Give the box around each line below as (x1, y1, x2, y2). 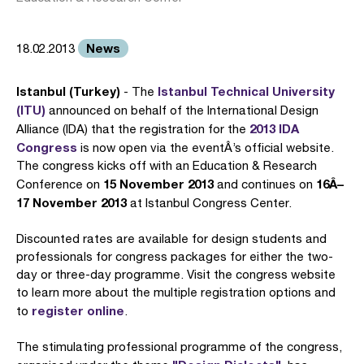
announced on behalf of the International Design (45, 103, 318, 117)
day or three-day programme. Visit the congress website (16, 267, 336, 281)
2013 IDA (249, 121, 299, 136)
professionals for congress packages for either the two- (16, 249, 333, 263)
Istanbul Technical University (158, 84, 335, 98)
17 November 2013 (16, 195, 127, 210)
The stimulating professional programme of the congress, (16, 340, 342, 353)
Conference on (16, 177, 103, 191)
